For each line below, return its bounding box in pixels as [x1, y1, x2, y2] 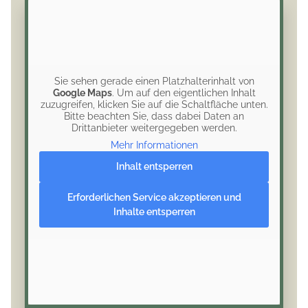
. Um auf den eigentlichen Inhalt [111, 87, 256, 98]
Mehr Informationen [110, 139, 198, 151]
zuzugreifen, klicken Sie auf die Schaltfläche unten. [40, 98, 268, 110]
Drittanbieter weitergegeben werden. [71, 122, 237, 133]
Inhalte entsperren [113, 206, 195, 217]
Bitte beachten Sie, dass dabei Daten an [64, 110, 244, 122]
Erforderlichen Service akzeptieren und [67, 191, 241, 203]
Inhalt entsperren [115, 160, 192, 172]
